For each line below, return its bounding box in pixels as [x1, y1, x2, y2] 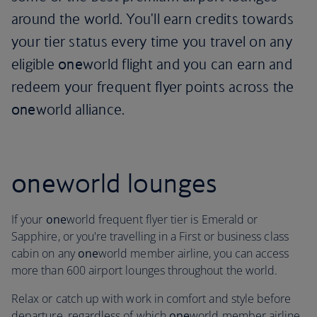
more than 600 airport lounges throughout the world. [11, 263, 278, 278]
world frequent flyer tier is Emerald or [66, 212, 258, 227]
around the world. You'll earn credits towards [11, 10, 294, 28]
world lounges [56, 166, 218, 199]
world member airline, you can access [98, 246, 289, 261]
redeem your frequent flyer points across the [11, 78, 294, 96]
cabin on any [11, 246, 75, 261]
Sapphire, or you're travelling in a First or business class [11, 229, 289, 244]
